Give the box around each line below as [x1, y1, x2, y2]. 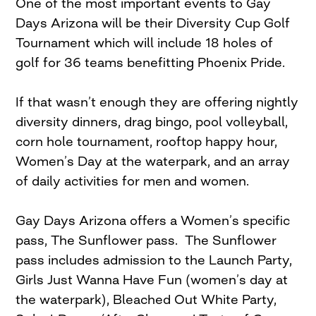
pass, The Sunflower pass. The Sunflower [16, 232, 277, 248]
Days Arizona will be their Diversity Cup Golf [16, 15, 291, 31]
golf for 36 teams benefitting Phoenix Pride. [16, 54, 289, 71]
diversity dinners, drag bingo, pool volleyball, [16, 114, 288, 130]
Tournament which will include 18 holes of [16, 35, 274, 51]
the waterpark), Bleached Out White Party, [16, 291, 277, 308]
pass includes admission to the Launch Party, [16, 252, 293, 268]
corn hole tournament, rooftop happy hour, [16, 133, 278, 150]
